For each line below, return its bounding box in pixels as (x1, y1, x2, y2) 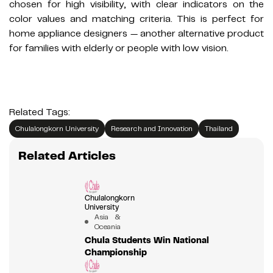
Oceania (94, 222, 121, 232)
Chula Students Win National (84, 235, 209, 246)
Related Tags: (9, 106, 70, 119)
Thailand (205, 124, 233, 134)
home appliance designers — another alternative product (9, 27, 264, 40)
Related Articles (18, 148, 116, 164)
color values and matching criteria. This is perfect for (9, 13, 264, 26)
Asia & (94, 212, 121, 222)
